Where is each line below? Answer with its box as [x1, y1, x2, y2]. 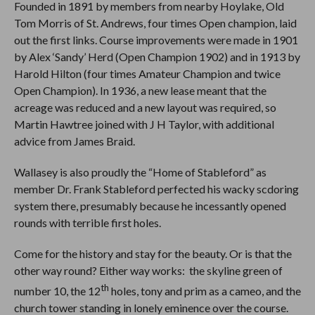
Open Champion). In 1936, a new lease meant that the [13, 84, 266, 98]
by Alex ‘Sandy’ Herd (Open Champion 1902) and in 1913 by [13, 50, 300, 64]
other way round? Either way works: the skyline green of [13, 264, 283, 278]
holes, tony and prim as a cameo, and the [108, 284, 301, 298]
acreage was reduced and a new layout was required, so [13, 101, 276, 115]
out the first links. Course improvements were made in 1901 [13, 33, 298, 47]
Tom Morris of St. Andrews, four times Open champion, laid [13, 16, 297, 30]
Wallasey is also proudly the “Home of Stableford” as [13, 165, 266, 179]
